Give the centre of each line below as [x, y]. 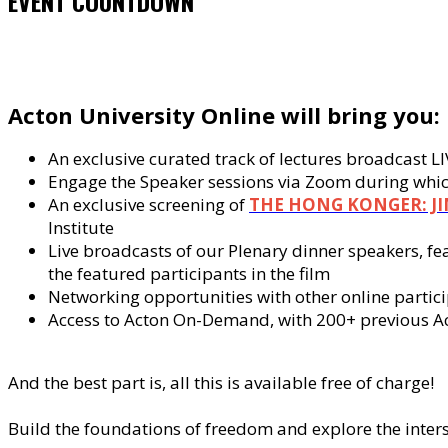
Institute [83, 227]
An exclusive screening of [148, 204]
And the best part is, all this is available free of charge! [221, 382]
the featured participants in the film [189, 273]
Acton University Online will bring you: [224, 115]
